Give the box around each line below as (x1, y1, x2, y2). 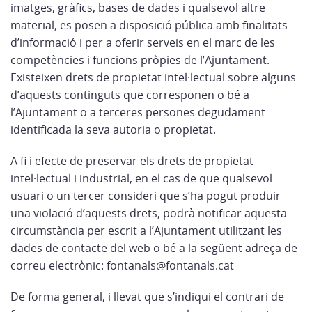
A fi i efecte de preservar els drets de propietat (10, 153, 253, 169)
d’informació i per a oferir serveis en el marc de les (10, 35, 275, 50)
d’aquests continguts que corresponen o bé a (10, 87, 249, 102)
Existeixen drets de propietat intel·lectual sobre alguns (10, 70, 296, 85)
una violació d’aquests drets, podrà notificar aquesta (10, 205, 287, 221)
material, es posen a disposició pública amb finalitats (10, 17, 288, 33)
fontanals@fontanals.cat (104, 258, 234, 273)
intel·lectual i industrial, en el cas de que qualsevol (10, 171, 272, 186)
